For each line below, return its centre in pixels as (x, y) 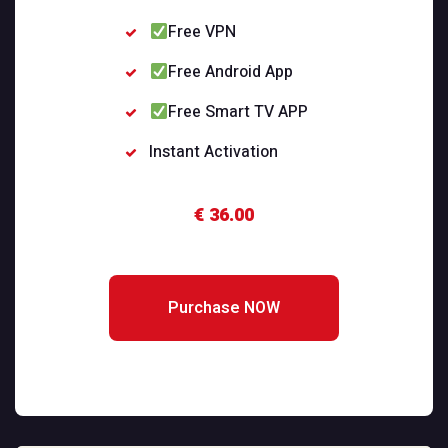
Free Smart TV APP (237, 112)
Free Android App (230, 72)
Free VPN (201, 32)
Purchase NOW (224, 308)
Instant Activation (214, 152)
